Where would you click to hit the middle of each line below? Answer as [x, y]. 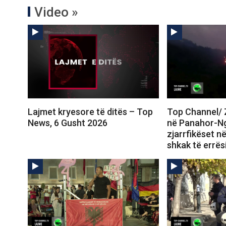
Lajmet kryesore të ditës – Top [90, 112]
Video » [56, 12]
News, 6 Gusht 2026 [68, 123]
